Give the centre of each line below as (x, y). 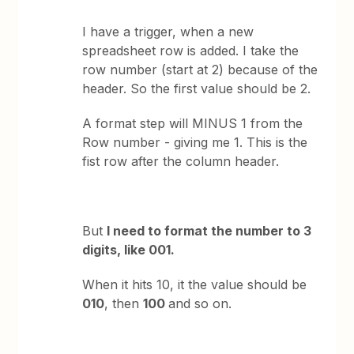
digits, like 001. (129, 250)
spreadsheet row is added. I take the (191, 51)
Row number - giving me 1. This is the (195, 142)
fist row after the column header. (181, 161)
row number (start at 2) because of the (200, 70)
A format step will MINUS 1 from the (193, 123)
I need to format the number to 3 (209, 231)
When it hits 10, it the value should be (195, 284)
